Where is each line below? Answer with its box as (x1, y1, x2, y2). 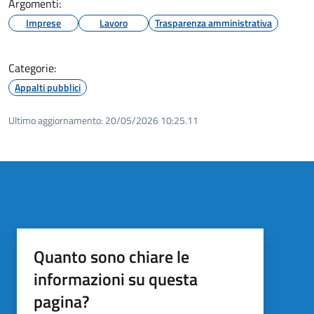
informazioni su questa (34, 266, 198, 292)
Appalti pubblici (15, 79, 81, 95)
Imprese (26, 15, 61, 30)
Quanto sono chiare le (34, 243, 189, 269)
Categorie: (8, 59, 56, 76)
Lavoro (100, 15, 128, 30)
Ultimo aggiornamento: (8, 112, 103, 128)
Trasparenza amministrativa (155, 15, 272, 30)
